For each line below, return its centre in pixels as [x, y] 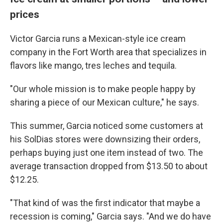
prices [25, 14]
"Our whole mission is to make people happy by [103, 89]
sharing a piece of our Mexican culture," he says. [105, 102]
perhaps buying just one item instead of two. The [107, 153]
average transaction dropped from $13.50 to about [109, 166]
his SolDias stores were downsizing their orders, [105, 139]
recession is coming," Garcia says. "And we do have [111, 216]
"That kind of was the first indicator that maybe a [105, 203]
